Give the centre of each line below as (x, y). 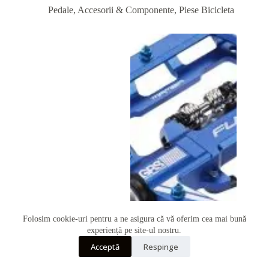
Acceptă (105, 246)
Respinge (161, 246)
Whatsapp (42, 249)
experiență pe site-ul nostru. (134, 230)
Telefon (42, 229)
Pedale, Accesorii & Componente (111, 10)
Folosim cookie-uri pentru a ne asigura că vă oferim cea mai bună (134, 219)
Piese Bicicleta (207, 10)
